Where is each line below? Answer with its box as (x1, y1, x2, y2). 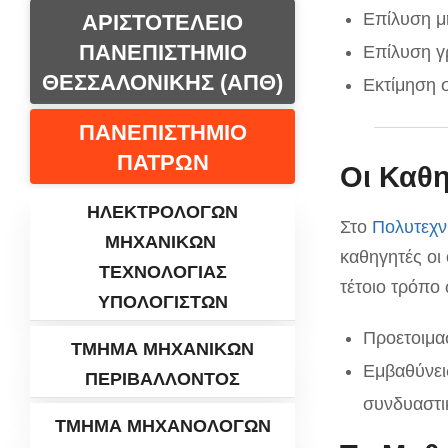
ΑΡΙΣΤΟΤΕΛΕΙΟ (82, 10, 243, 35)
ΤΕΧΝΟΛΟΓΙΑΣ (98, 262, 227, 282)
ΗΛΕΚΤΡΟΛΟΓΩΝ (87, 202, 238, 222)
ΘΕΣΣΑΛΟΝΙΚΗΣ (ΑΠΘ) (42, 70, 283, 95)
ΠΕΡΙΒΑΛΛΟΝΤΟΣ (85, 369, 240, 389)
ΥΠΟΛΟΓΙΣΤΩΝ (97, 292, 228, 312)
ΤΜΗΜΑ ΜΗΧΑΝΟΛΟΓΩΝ (54, 416, 271, 436)
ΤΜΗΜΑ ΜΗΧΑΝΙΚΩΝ (71, 339, 254, 359)
